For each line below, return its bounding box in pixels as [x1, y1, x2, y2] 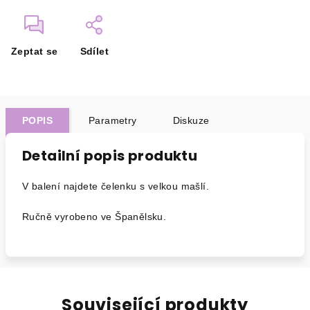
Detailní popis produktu [22, 146, 198, 165]
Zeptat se [11, 46, 58, 57]
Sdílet [80, 46, 109, 57]
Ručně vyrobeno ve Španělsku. [22, 211, 167, 222]
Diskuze [172, 115, 210, 126]
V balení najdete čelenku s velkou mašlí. [22, 181, 209, 192]
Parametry [89, 115, 137, 126]
